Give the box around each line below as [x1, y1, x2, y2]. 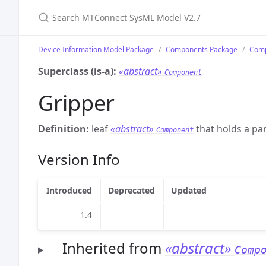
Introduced [46, 185, 92, 196]
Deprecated [108, 185, 155, 196]
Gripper [38, 88, 115, 118]
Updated [171, 185, 207, 196]
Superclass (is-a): [38, 65, 116, 78]
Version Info [38, 150, 120, 169]
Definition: [38, 122, 89, 135]
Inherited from [62, 238, 165, 258]
